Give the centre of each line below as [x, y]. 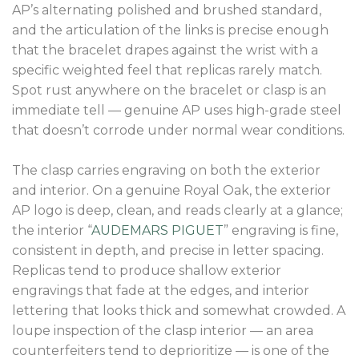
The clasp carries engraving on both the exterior [166, 171]
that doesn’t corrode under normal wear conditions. [178, 131]
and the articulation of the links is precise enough [170, 30]
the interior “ [52, 231]
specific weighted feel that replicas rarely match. [167, 71]
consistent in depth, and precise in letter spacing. [168, 251]
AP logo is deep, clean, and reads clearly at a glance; [177, 211]
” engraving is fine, [281, 231]
